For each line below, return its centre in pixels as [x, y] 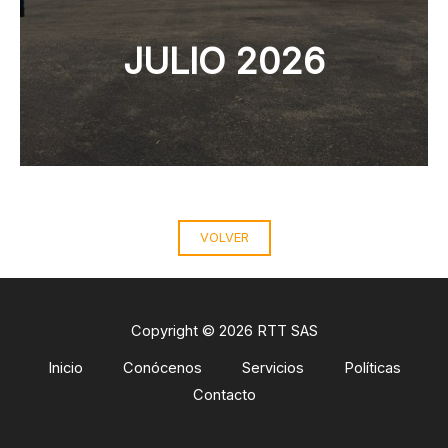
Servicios [272, 367]
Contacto [224, 394]
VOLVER [224, 237]
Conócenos [162, 367]
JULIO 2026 [224, 60]
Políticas [372, 367]
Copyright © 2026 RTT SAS [224, 330]
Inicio [65, 367]
